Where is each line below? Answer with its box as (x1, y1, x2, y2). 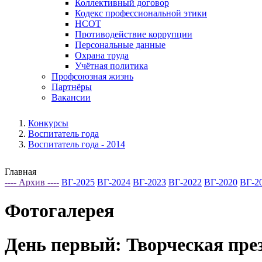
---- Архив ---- (5, 177, 59, 187)
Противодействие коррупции (75, 29, 192, 39)
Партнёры (51, 81, 92, 92)
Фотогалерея (5, 200, 114, 222)
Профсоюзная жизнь (51, 71, 133, 81)
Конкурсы (28, 118, 68, 128)
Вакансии (51, 92, 91, 102)
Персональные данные (75, 39, 166, 50)
